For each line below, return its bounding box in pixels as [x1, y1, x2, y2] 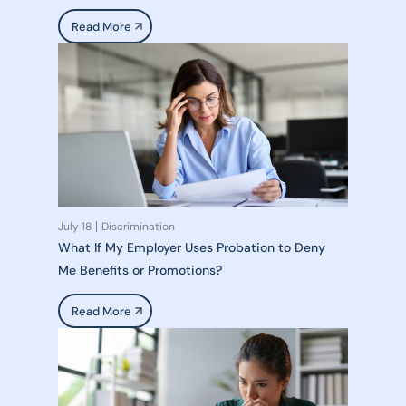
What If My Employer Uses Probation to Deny [58, 239, 325, 256]
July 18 [58, 219, 92, 234]
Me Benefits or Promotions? [58, 262, 222, 278]
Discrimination [101, 219, 175, 234]
